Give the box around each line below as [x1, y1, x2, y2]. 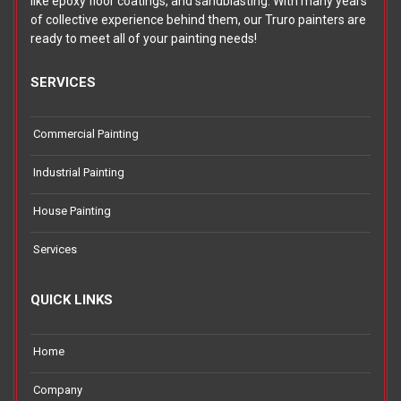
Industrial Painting [33, 166, 124, 180]
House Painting [33, 204, 111, 218]
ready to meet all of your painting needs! [30, 31, 257, 47]
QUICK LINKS [30, 292, 113, 309]
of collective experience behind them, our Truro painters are [30, 13, 366, 28]
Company [33, 383, 82, 397]
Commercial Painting [33, 127, 139, 141]
